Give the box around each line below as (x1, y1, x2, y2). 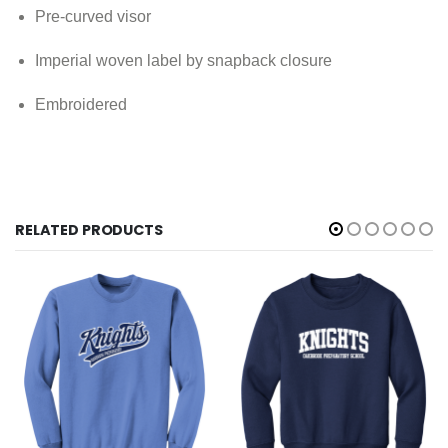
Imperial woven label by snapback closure (35, 52, 332, 70)
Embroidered (35, 96, 127, 114)
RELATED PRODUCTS (15, 219, 163, 240)
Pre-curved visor (35, 8, 151, 26)
